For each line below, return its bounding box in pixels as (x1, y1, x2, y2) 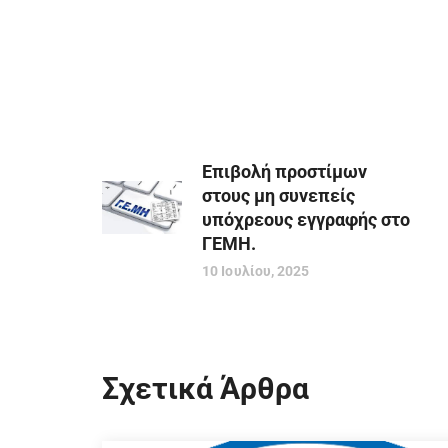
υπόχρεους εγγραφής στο (202, 209, 410, 231)
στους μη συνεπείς (202, 185, 355, 207)
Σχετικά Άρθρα (102, 371, 309, 407)
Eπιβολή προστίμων (202, 161, 367, 183)
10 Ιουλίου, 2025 (202, 263, 310, 280)
